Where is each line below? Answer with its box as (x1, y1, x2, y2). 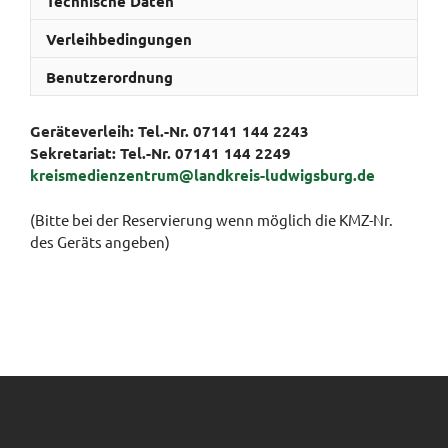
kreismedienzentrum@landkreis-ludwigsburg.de (30, 165, 375, 186)
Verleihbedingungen (46, 28, 192, 49)
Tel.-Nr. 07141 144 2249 (116, 143, 291, 164)
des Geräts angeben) (30, 231, 170, 251)
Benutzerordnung (46, 66, 173, 87)
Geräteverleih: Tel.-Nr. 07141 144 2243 (30, 121, 309, 142)
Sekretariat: (30, 143, 116, 164)
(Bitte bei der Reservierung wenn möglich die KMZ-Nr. (30, 209, 393, 229)
